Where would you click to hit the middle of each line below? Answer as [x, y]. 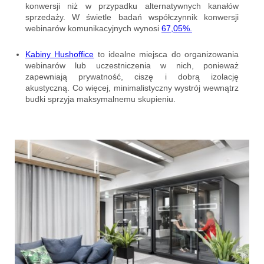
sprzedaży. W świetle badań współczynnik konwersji [132, 17]
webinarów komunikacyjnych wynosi [93, 28]
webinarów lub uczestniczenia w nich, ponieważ [132, 65]
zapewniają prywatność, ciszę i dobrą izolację [132, 76]
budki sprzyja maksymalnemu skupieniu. [100, 99]
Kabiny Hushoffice [60, 54]
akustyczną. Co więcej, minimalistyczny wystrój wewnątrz [132, 88]
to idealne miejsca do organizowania [166, 54]
